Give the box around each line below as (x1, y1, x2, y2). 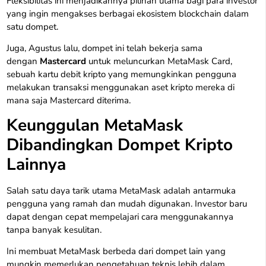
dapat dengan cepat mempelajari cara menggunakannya (7, 210, 234, 223)
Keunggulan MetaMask (7, 113, 183, 137)
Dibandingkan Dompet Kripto (7, 133, 233, 156)
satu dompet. (7, 20, 59, 33)
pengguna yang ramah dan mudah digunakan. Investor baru (7, 197, 248, 210)
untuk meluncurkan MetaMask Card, (86, 55, 233, 68)
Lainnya (7, 153, 66, 176)
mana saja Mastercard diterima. (7, 94, 131, 107)
